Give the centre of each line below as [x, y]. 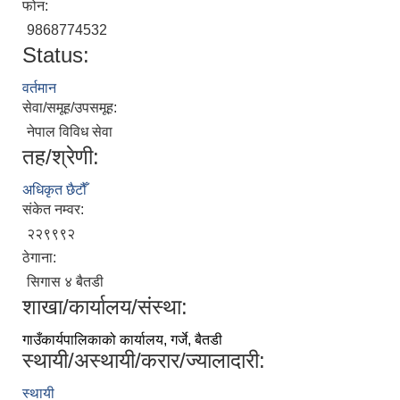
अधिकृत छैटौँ [54, 190]
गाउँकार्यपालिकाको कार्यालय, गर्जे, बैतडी [122, 340]
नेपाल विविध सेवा [70, 132]
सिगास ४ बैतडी [65, 282]
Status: [56, 55]
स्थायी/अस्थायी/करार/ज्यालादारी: [144, 360]
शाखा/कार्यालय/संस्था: [105, 307]
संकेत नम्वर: [55, 209]
